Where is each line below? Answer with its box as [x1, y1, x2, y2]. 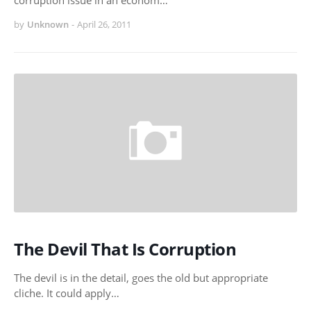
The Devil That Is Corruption [14, 237, 236, 261]
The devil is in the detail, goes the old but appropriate [14, 271, 268, 285]
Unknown [27, 18, 69, 31]
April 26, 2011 [77, 18, 131, 31]
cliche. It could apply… [14, 286, 119, 301]
